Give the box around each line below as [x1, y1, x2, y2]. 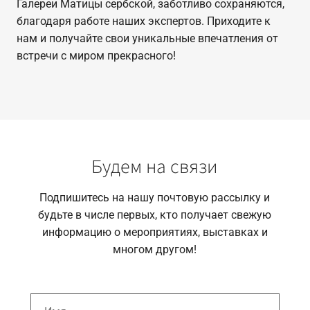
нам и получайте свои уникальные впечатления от [16, 31, 278, 45]
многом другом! [113, 243, 197, 257]
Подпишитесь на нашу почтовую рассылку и [39, 191, 271, 205]
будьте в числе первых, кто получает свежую [38, 208, 272, 222]
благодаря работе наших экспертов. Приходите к [16, 14, 271, 28]
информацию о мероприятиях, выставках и [42, 226, 268, 239]
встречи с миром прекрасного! [16, 48, 176, 62]
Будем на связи [91, 153, 219, 181]
